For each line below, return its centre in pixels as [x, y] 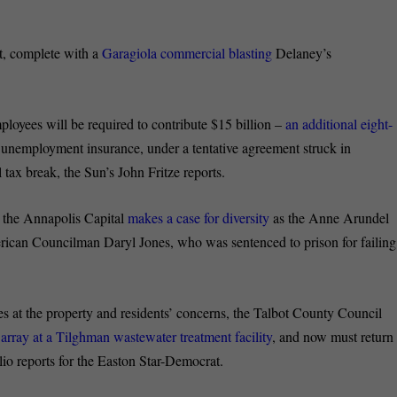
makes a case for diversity [199, 218]
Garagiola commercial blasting [187, 52]
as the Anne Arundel [330, 218]
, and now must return [333, 336]
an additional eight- [339, 123]
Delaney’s [302, 52]
